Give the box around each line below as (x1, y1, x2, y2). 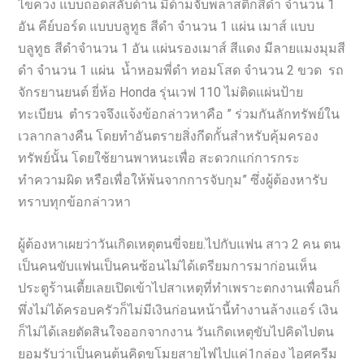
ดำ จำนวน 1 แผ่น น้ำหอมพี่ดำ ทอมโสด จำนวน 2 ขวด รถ (18, 62, 344, 78)
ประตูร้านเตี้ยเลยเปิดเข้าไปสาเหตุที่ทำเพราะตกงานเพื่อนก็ (18, 280, 341, 297)
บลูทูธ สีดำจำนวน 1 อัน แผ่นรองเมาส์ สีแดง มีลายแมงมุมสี (18, 40, 346, 56)
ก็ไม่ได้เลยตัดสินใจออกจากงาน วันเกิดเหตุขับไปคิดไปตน (18, 324, 335, 340)
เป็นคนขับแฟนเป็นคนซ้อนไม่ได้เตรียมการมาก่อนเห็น (18, 258, 318, 275)
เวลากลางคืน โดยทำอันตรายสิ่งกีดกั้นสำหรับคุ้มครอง (18, 128, 319, 144)
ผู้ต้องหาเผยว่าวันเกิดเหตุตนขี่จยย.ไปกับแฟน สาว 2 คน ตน (18, 236, 341, 253)
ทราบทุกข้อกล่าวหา (18, 193, 132, 210)
